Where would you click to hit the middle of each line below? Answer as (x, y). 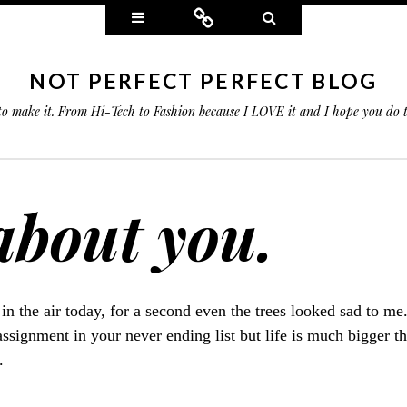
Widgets (172, 16)
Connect (241, 16)
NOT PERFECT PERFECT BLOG (203, 81)
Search (298, 16)
